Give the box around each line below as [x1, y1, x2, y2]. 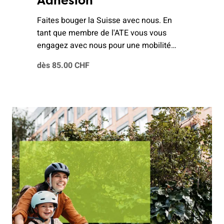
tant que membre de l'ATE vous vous [37, 27, 166, 39]
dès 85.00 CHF [37, 59, 89, 72]
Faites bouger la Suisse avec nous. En [37, 14, 172, 27]
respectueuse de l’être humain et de [37, 52, 165, 64]
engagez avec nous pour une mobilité [37, 39, 171, 52]
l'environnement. [37, 64, 96, 77]
